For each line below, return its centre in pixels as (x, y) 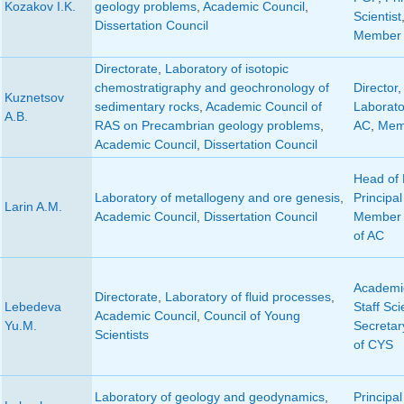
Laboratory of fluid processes (248, 297)
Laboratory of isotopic (226, 69)
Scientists (121, 335)
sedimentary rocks (147, 107)
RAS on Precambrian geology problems (207, 126)
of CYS (373, 345)
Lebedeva (32, 307)
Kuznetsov (34, 98)
